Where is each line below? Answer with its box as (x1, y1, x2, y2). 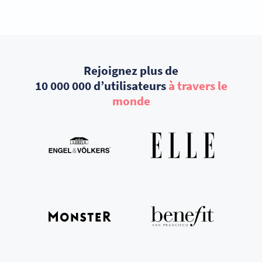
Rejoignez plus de (84, 62, 178, 78)
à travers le (168, 77, 227, 94)
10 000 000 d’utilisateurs (35, 77, 168, 94)
